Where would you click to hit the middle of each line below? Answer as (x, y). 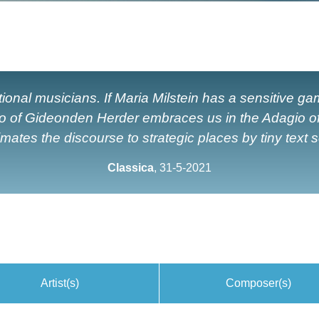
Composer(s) (258, 283)
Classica (131, 168)
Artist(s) (60, 283)
